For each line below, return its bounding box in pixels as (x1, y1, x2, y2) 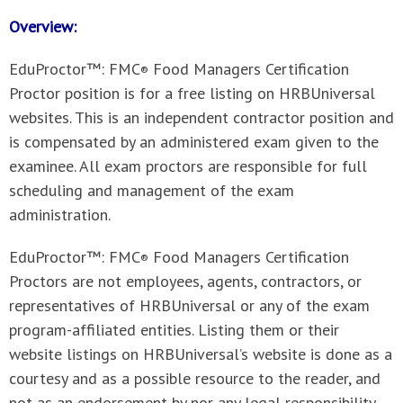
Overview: (9, 16, 76, 37)
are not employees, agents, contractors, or (72, 271, 362, 291)
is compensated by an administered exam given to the (9, 131, 379, 152)
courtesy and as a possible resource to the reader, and (9, 368, 381, 389)
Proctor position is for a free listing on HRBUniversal (9, 83, 375, 103)
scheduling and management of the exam (9, 180, 294, 201)
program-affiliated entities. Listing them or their (9, 319, 339, 340)
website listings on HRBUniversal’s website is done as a (9, 344, 392, 364)
